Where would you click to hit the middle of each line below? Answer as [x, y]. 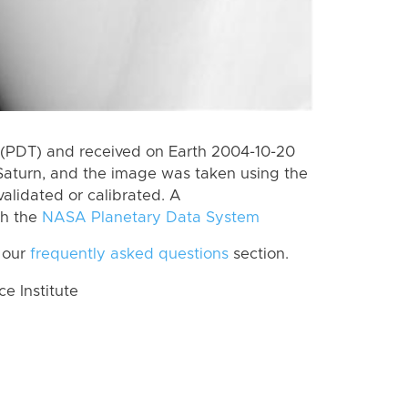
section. [259, 255]
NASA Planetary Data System [151, 217]
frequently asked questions [129, 255]
